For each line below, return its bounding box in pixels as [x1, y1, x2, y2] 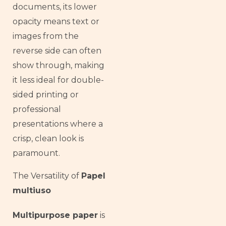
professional [13, 104, 61, 114]
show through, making [13, 60, 104, 70]
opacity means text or [13, 16, 99, 26]
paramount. [13, 148, 60, 158]
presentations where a [13, 119, 103, 129]
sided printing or [13, 89, 79, 99]
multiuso [13, 185, 51, 195]
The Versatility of [13, 171, 81, 181]
